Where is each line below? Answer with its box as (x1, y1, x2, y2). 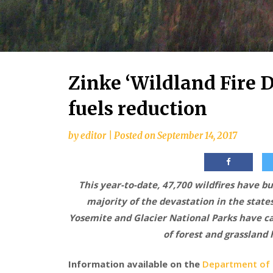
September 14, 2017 (157, 129, 237, 141)
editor (80, 129, 106, 141)
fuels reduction (68, 96, 207, 120)
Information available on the (68, 258, 202, 271)
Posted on (114, 129, 157, 141)
